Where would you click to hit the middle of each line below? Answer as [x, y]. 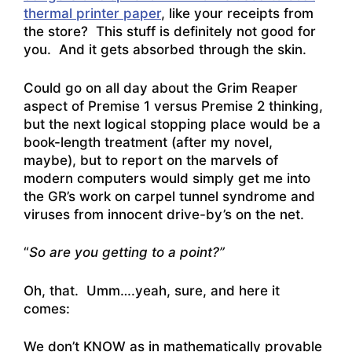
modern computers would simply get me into [167, 178]
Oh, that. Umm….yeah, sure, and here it [152, 290]
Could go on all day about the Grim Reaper [161, 88]
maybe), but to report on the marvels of [151, 160]
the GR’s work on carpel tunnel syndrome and [169, 196]
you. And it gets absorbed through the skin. [165, 50]
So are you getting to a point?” [127, 253]
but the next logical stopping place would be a [172, 124]
